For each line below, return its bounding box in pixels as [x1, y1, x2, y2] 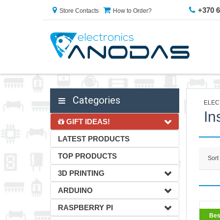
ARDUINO [58, 186, 93, 194]
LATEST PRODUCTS [58, 135, 130, 143]
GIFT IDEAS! [64, 117, 110, 126]
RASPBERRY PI [58, 203, 113, 212]
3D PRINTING [58, 169, 105, 177]
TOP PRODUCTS [58, 152, 117, 160]
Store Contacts [59, 7, 99, 14]
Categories [70, 94, 120, 106]
